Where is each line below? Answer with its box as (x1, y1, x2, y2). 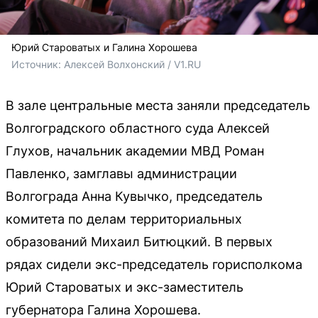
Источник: (11, 58, 64, 71)
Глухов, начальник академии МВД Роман (6, 143, 264, 159)
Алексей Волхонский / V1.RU (64, 58, 201, 71)
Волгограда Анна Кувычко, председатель (6, 189, 263, 204)
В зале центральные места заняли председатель (6, 98, 310, 114)
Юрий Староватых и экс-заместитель (6, 280, 243, 295)
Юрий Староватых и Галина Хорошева (11, 41, 197, 54)
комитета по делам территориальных (6, 212, 242, 227)
